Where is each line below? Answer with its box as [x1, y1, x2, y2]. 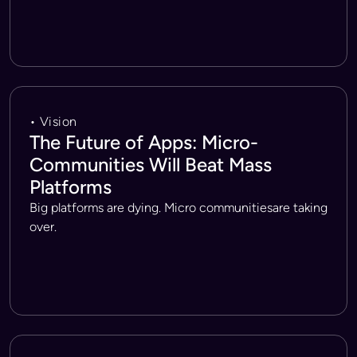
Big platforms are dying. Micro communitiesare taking [29, 200, 328, 215]
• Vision [29, 114, 77, 129]
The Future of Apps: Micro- [29, 131, 258, 154]
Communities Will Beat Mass [29, 153, 272, 176]
